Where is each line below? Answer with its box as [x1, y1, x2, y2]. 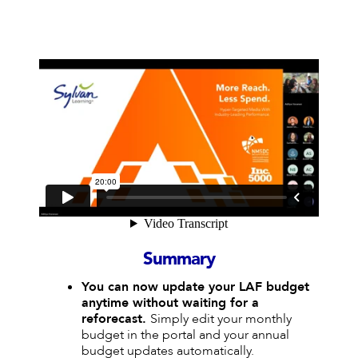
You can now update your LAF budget [81, 277, 309, 296]
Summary [143, 246, 215, 271]
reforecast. [81, 309, 150, 328]
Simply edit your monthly [149, 309, 292, 328]
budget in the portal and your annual [81, 325, 289, 344]
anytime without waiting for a [81, 293, 259, 312]
